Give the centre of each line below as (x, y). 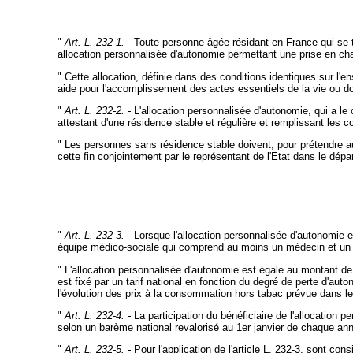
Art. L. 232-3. (94, 236)
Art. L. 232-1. (94, 43)
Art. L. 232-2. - (97, 110)
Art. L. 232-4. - (97, 315)
